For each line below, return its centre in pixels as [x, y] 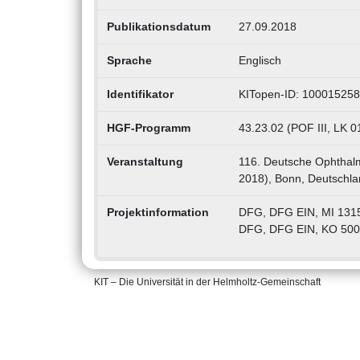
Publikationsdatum [158, 27]
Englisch [260, 61]
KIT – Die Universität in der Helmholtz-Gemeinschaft [207, 282]
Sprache [129, 61]
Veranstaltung [145, 162]
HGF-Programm [148, 128]
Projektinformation [157, 213]
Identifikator [140, 94]
